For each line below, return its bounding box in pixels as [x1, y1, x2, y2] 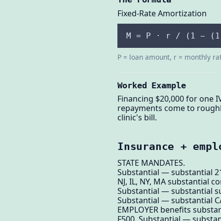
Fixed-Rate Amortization [117, 8, 207, 19]
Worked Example [117, 80, 186, 90]
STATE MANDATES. [117, 157, 185, 168]
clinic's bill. [117, 112, 157, 123]
